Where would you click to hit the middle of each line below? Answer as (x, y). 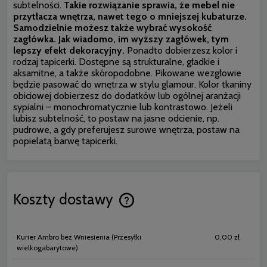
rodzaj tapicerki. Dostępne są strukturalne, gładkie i (116, 61)
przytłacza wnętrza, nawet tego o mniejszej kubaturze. (130, 16)
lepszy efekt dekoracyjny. (69, 50)
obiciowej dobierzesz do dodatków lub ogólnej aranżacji (127, 95)
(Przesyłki (125, 237)
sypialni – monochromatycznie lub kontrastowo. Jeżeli (123, 107)
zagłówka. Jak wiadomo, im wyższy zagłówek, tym (121, 39)
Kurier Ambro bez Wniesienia (63, 237)
